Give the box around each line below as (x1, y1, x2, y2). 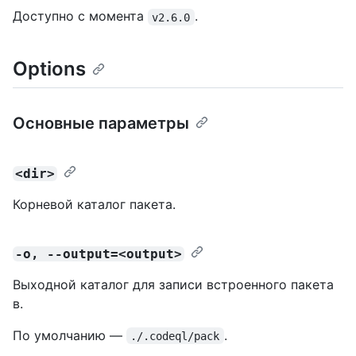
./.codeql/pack (130, 329, 220, 342)
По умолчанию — (13, 327, 126, 343)
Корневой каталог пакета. (13, 195, 176, 212)
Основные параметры (13, 113, 189, 133)
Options (13, 57, 86, 81)
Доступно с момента (13, 8, 148, 25)
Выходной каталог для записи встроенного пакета (13, 276, 334, 292)
